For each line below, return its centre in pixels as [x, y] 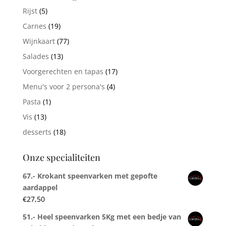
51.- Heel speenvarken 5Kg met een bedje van [102, 216]
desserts [37, 132]
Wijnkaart [39, 41]
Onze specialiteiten [61, 157]
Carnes [34, 26]
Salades [36, 56]
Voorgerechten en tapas [63, 71]
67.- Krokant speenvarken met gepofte [90, 176]
